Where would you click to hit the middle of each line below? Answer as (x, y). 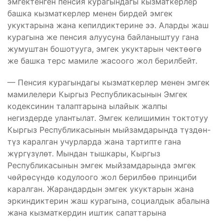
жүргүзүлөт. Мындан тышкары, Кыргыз (84, 153)
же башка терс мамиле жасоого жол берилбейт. (102, 60)
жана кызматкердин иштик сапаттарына (87, 212)
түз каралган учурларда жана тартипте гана (94, 141)
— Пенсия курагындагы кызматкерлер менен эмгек (109, 82)
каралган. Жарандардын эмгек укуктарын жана (101, 189)
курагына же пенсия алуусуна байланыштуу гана (103, 37)
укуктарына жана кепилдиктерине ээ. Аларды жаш (108, 25)
